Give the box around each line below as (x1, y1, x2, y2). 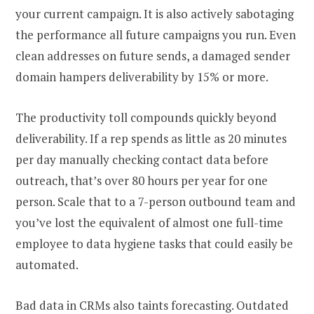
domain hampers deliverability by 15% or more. (15, 68, 268, 85)
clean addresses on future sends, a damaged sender (15, 47, 290, 64)
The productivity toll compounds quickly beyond (15, 109, 277, 125)
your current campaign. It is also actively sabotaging (15, 5, 294, 22)
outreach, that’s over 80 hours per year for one (15, 172, 268, 189)
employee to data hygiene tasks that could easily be (15, 235, 293, 252)
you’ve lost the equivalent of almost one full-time (15, 214, 283, 231)
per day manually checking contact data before (15, 151, 268, 168)
